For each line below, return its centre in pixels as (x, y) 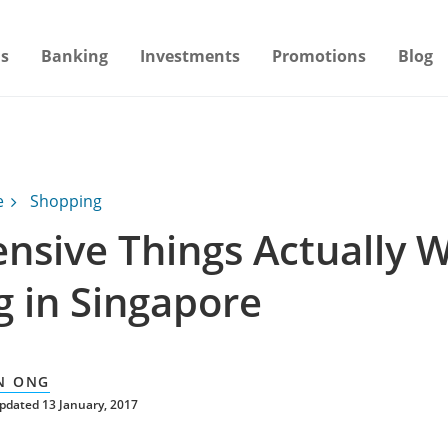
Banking (75, 56)
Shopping (66, 201)
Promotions (319, 56)
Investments (190, 56)
